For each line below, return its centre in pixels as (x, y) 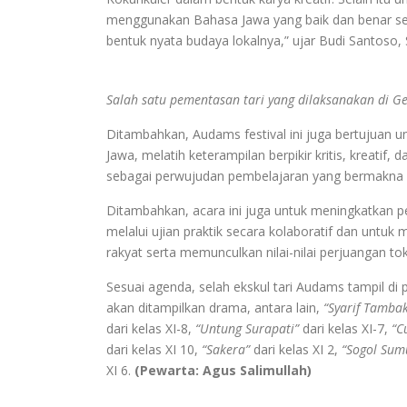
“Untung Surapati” (247, 328)
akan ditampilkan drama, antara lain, (215, 307)
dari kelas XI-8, (151, 328)
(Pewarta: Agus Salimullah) (223, 370)
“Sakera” (226, 349)
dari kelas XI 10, (154, 349)
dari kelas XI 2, (296, 349)
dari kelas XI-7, (345, 328)
